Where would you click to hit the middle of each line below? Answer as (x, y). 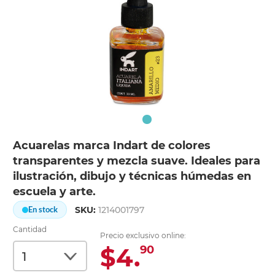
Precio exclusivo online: (143, 236)
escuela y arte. (55, 192)
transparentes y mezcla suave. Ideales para (137, 161)
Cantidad (30, 230)
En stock (43, 210)
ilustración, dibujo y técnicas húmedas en (132, 176)
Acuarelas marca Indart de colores (112, 146)
